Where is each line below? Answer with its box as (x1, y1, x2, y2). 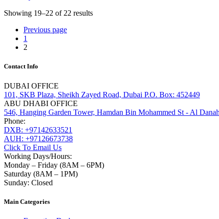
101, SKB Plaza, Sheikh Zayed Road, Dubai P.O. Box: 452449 (4, 90, 200, 99)
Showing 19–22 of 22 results (4, 9, 93, 18)
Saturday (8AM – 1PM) (4, 169, 78, 178)
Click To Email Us (4, 143, 62, 152)
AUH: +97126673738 (4, 134, 73, 143)
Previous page (23, 25, 67, 34)
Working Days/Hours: (4, 152, 72, 160)
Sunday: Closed (4, 178, 53, 187)
